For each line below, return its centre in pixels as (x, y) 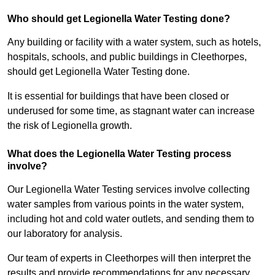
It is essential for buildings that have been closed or (118, 96)
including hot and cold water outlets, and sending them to (131, 219)
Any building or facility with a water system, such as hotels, (134, 42)
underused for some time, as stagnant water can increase (131, 111)
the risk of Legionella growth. (70, 126)
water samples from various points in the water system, (126, 204)
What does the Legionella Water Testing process (119, 154)
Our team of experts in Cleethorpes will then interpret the (129, 258)
